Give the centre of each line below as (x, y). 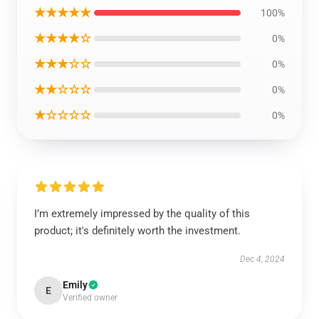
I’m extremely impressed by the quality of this (142, 214)
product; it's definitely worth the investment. (137, 231)
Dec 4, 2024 (262, 259)
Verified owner (90, 298)
